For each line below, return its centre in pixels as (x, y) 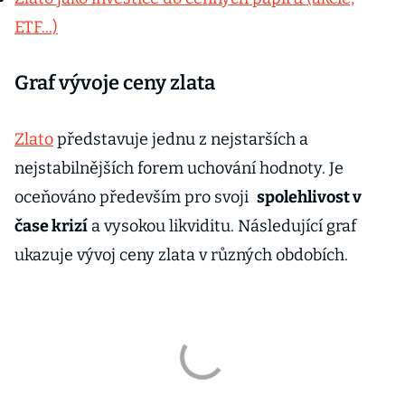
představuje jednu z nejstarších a (181, 139)
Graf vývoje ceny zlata (115, 83)
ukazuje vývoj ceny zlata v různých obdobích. (181, 255)
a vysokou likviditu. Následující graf (222, 226)
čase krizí (51, 226)
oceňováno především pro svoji (133, 197)
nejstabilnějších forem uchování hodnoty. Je (179, 168)
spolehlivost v (309, 197)
